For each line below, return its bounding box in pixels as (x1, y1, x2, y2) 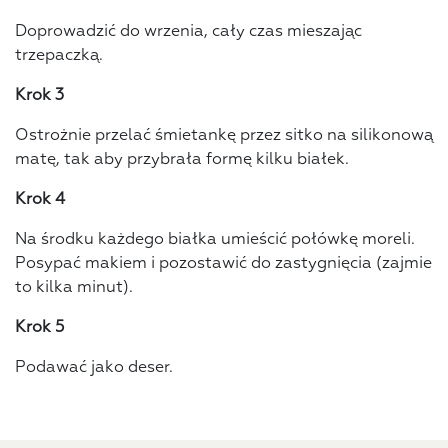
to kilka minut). (15, 280, 133, 297)
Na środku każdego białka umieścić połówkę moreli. (15, 232, 415, 249)
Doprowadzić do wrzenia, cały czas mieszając (15, 24, 362, 41)
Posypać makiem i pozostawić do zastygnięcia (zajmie (15, 256, 432, 273)
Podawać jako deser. (15, 360, 173, 377)
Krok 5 (15, 320, 65, 337)
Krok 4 (15, 192, 65, 209)
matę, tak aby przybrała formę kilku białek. (15, 152, 349, 169)
